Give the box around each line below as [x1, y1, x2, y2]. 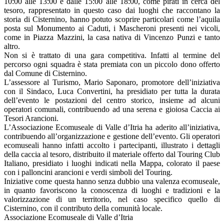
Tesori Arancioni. [4, 114, 58, 123]
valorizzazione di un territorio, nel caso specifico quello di [4, 195, 220, 204]
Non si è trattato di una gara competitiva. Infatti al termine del [4, 51, 220, 60]
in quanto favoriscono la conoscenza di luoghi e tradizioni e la [4, 186, 220, 195]
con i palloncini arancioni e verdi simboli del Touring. [4, 168, 172, 177]
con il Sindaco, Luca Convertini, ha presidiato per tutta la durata [4, 87, 220, 96]
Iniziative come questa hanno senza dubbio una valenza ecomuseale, [4, 177, 220, 186]
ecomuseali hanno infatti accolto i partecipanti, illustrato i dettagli [4, 141, 220, 150]
